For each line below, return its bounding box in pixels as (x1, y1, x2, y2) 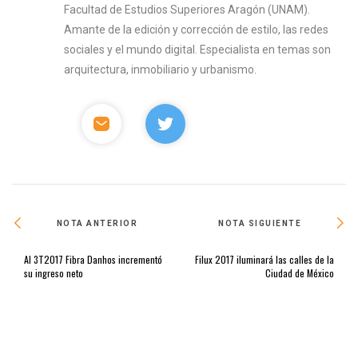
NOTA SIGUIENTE (218, 218, 302, 228)
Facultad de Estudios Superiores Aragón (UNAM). (64, 3, 311, 17)
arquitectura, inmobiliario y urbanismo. (64, 63, 257, 77)
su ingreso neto (24, 266, 83, 280)
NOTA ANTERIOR (56, 218, 138, 228)
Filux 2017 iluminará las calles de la (195, 253, 334, 267)
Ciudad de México (265, 266, 334, 280)
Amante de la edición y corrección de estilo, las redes (64, 23, 329, 37)
